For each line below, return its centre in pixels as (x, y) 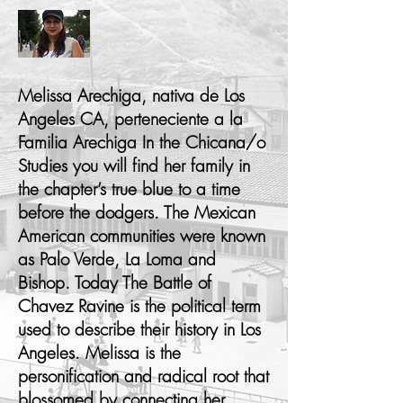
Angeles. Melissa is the (99, 353)
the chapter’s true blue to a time (129, 189)
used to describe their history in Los (139, 330)
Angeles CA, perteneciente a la (130, 119)
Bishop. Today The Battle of (115, 283)
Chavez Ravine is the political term (139, 306)
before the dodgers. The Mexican (137, 213)
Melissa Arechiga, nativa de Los (131, 96)
